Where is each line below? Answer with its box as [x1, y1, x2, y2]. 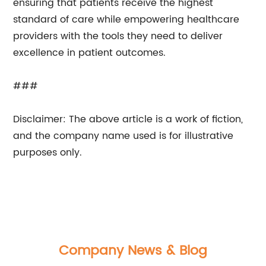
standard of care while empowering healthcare [13, 12, 240, 27]
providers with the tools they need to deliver [13, 28, 223, 44]
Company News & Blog [59, 240, 207, 262]
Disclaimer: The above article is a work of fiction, [13, 112, 243, 127]
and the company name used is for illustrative [13, 128, 234, 144]
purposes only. [13, 145, 83, 160]
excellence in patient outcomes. [13, 45, 166, 61]
